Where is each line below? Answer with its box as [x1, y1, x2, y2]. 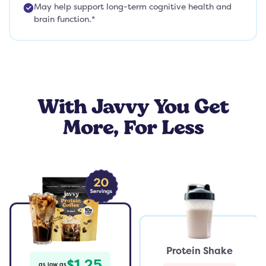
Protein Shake [166, 245, 233, 258]
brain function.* [34, 13, 95, 24]
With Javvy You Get [37, 94, 229, 117]
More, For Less [62, 115, 204, 138]
